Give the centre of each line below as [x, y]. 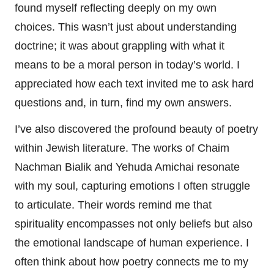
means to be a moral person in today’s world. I [127, 65]
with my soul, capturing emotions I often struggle [132, 186]
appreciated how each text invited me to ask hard [134, 83]
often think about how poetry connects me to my [131, 261]
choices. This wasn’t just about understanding [126, 27]
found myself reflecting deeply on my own [116, 8]
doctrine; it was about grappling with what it [120, 46]
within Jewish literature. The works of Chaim [122, 148]
